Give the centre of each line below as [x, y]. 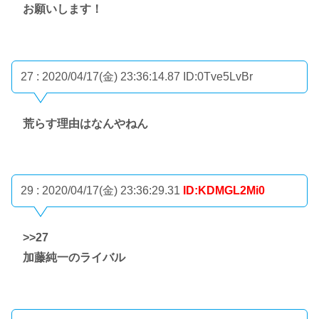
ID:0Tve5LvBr [218, 76]
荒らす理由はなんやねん [85, 123]
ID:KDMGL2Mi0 [224, 191]
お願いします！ [63, 9]
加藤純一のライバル [74, 257]
